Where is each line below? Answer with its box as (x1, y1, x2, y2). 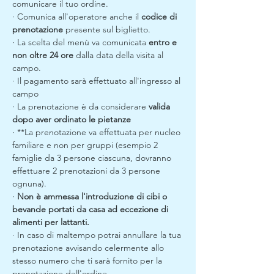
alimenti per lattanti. (12, 217, 89, 228)
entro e (149, 37, 179, 48)
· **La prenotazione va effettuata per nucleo (12, 127, 183, 138)
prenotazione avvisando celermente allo (12, 242, 166, 253)
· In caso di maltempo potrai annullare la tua (12, 229, 183, 240)
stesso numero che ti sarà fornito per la (12, 255, 165, 266)
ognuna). (12, 178, 46, 189)
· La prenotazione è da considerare (12, 101, 149, 112)
